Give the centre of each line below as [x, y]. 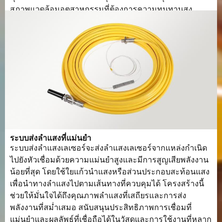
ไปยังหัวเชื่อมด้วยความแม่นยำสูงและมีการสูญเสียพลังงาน [109, 160]
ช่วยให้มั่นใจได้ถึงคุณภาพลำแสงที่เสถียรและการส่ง [98, 196]
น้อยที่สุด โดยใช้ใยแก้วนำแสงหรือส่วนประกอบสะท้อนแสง [110, 172]
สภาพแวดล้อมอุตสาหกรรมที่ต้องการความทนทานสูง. [102, 9]
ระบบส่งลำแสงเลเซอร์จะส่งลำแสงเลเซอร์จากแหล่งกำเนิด [109, 148]
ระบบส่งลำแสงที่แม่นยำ [51, 138]
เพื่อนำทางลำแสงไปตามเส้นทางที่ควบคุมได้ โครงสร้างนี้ [107, 184]
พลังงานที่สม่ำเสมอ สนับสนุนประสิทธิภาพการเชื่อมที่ [101, 208]
